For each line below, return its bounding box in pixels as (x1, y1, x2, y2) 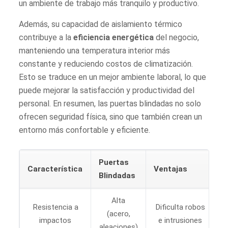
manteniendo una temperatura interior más (19, 45, 170, 55)
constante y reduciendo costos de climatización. (19, 59, 193, 69)
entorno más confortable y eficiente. (19, 125, 151, 135)
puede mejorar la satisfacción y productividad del (19, 85, 195, 95)
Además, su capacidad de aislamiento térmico (19, 19, 183, 29)
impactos (39, 215, 72, 225)
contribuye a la (19, 32, 74, 42)
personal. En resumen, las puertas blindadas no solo (19, 98, 202, 108)
